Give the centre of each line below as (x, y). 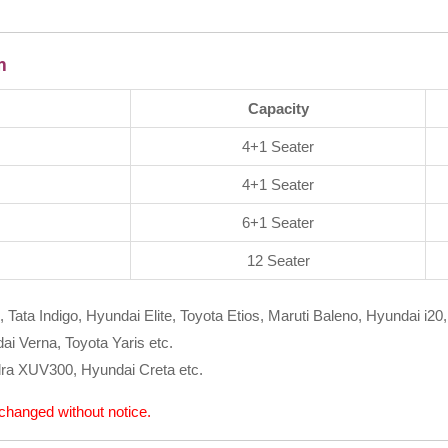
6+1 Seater (278, 222)
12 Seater (278, 260)
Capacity (278, 108)
